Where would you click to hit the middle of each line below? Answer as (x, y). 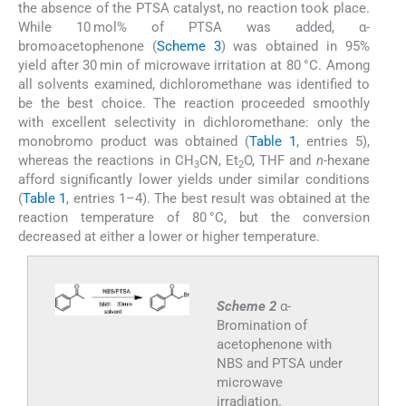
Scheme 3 (188, 47)
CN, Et (218, 161)
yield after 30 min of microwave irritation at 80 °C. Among (194, 66)
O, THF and (280, 161)
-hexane (346, 161)
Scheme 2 (248, 307)
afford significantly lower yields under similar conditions (194, 180)
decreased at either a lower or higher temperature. (169, 237)
